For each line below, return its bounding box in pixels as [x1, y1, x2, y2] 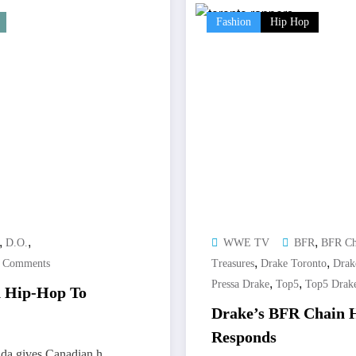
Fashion [216, 16, 251, 29]
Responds [211, 328, 277, 346]
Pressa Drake [211, 278, 269, 291]
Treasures [211, 257, 254, 270]
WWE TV [223, 237, 269, 250]
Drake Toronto [261, 257, 327, 270]
